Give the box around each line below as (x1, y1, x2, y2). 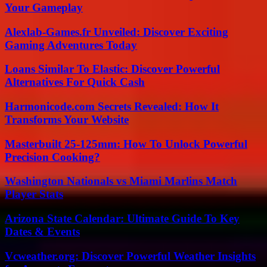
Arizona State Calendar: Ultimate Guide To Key (5, 212, 240, 225)
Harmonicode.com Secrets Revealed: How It (5, 100, 219, 113)
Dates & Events (5, 225, 80, 238)
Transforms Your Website (5, 113, 129, 126)
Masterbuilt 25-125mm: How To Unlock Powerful (5, 137, 247, 150)
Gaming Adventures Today (5, 38, 137, 51)
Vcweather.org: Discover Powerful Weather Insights (5, 249, 256, 262)
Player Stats (5, 188, 63, 201)
